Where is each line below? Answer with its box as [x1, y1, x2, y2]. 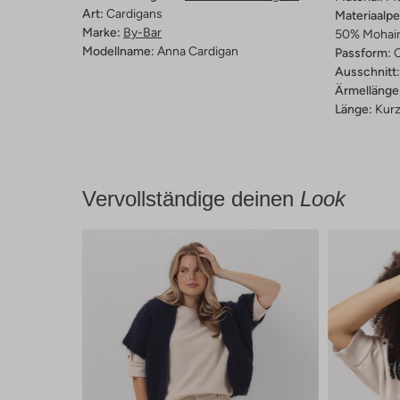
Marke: [82, 25, 121, 40]
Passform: [334, 46, 391, 61]
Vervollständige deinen [82, 187, 300, 212]
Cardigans [106, 6, 162, 21]
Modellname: [82, 44, 154, 59]
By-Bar [123, 25, 162, 40]
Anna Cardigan [157, 44, 238, 59]
